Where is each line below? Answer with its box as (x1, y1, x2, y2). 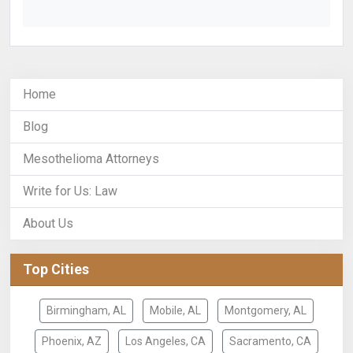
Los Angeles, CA (125, 335, 206, 348)
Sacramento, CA (229, 335, 311, 348)
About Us (23, 216, 73, 232)
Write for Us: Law (23, 184, 117, 199)
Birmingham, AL (46, 304, 126, 318)
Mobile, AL (150, 304, 201, 318)
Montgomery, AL (225, 304, 307, 318)
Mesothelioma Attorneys (23, 151, 159, 167)
